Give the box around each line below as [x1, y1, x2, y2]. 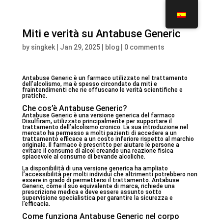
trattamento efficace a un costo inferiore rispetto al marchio [22, 136, 194, 142]
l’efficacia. [22, 200, 50, 207]
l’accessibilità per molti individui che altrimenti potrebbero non [22, 171, 197, 178]
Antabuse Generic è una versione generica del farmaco [22, 112, 175, 119]
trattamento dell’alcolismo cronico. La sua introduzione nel [22, 124, 188, 131]
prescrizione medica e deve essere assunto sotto [22, 189, 162, 195]
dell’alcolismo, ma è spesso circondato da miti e [22, 81, 157, 87]
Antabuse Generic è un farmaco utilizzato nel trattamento [22, 75, 188, 82]
